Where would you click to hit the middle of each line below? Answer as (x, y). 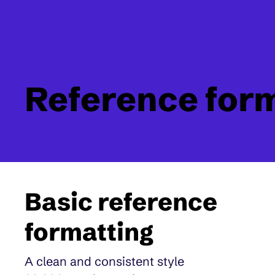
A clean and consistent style (105, 261)
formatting (89, 232)
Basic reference (121, 202)
